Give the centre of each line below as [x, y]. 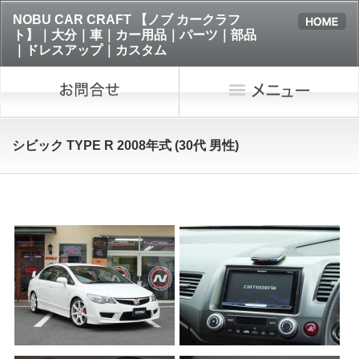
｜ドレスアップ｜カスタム [90, 50]
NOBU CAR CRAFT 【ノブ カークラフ [127, 20]
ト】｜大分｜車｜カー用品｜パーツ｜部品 [135, 35]
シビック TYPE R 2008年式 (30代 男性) [125, 145]
